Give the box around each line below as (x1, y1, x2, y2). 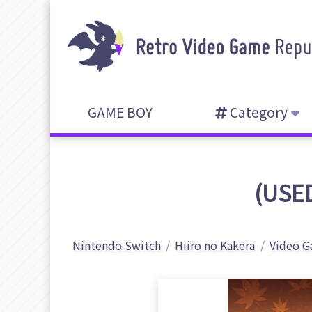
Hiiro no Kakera (175, 237, 256, 253)
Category (227, 102, 288, 122)
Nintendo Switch (72, 237, 161, 253)
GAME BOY (87, 102, 153, 122)
